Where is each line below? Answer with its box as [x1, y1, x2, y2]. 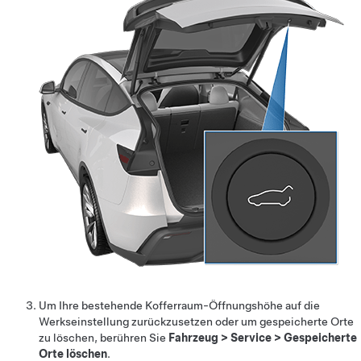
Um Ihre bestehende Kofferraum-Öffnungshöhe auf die [39, 298, 320, 312]
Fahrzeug [168, 330, 218, 344]
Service [230, 330, 272, 344]
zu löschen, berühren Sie [39, 330, 168, 344]
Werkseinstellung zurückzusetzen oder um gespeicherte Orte [39, 314, 354, 328]
